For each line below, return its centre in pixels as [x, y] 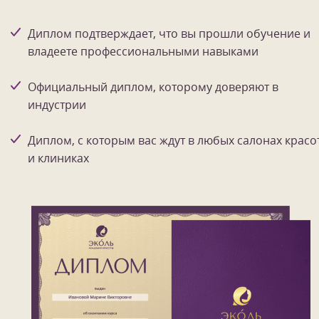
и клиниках [58, 158]
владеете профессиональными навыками [143, 52]
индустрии [57, 105]
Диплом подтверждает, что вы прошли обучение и [169, 34]
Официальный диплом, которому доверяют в [153, 87]
